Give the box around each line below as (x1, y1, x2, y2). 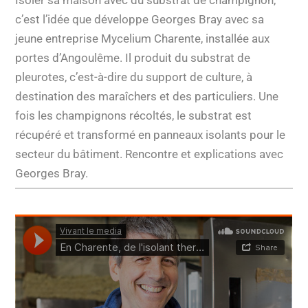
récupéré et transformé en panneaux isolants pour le (15, 127, 286, 142)
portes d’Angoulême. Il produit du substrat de (15, 50, 251, 65)
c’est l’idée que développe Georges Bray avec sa (15, 12, 265, 26)
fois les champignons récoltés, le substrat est (15, 108, 252, 122)
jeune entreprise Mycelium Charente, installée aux (15, 31, 270, 45)
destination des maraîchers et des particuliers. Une (15, 89, 279, 103)
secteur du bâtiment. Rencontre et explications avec (15, 146, 284, 161)
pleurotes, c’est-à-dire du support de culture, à (15, 69, 253, 84)
